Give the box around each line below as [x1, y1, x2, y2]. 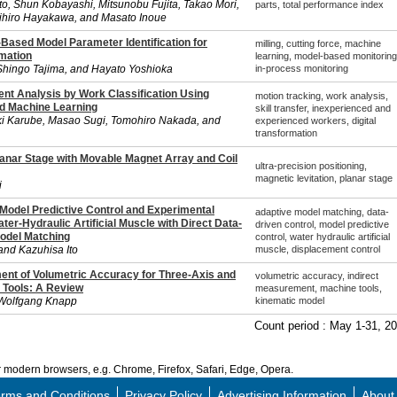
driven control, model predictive [254, 219, 389, 230]
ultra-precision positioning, [254, 160, 367, 171]
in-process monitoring [254, 63, 348, 74]
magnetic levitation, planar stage [254, 173, 393, 183]
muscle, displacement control [254, 244, 380, 254]
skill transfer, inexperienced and [254, 103, 391, 113]
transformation [254, 128, 317, 138]
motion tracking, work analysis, [254, 90, 388, 101]
